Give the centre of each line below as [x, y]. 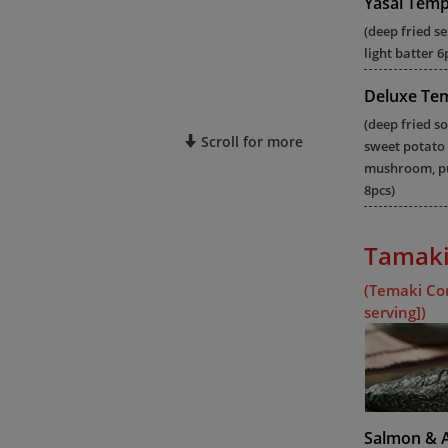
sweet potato [404, 146]
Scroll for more [250, 141]
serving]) [395, 312]
